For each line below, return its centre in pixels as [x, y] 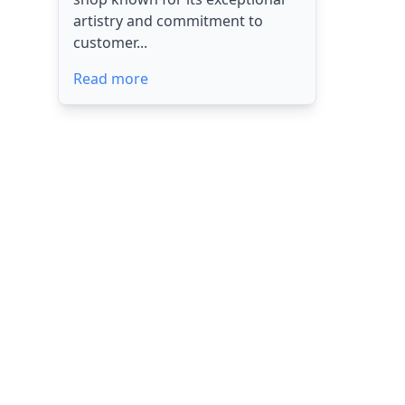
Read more [111, 79]
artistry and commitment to [168, 21]
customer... [110, 42]
